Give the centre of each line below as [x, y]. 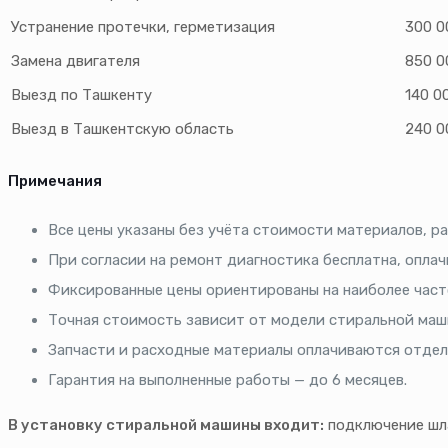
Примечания [55, 181]
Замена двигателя [75, 61]
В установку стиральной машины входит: [166, 425]
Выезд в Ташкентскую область [122, 129]
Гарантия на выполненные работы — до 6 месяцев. [227, 380]
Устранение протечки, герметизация [143, 27]
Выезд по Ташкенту [81, 95]
